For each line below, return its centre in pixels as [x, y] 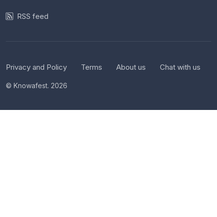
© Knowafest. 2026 [37, 85]
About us [131, 67]
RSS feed [33, 16]
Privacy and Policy [36, 67]
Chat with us [180, 67]
